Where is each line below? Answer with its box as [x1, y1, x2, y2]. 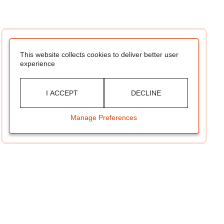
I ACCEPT [45, 89, 78, 97]
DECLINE [130, 89, 161, 97]
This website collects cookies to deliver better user [20, 50, 178, 58]
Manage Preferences [70, 113, 137, 121]
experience [20, 59, 55, 67]
